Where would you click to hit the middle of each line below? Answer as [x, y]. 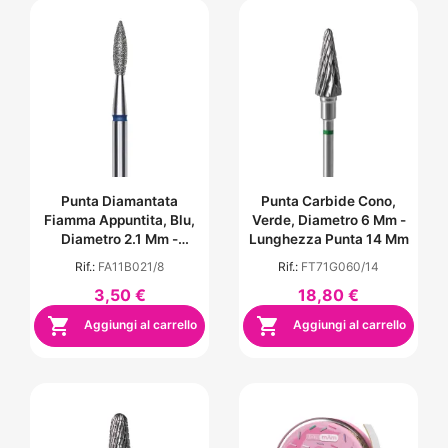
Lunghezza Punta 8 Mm [119, 257]
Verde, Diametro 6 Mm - [328, 219]
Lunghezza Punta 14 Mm [328, 238]
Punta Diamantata [119, 200]
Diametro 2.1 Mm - [119, 238]
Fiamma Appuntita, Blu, [119, 219]
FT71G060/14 [340, 266]
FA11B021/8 [131, 266]
